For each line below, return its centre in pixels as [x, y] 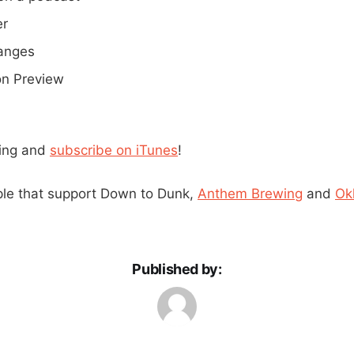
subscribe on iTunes [114, 150]
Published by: [177, 269]
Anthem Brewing [250, 193]
